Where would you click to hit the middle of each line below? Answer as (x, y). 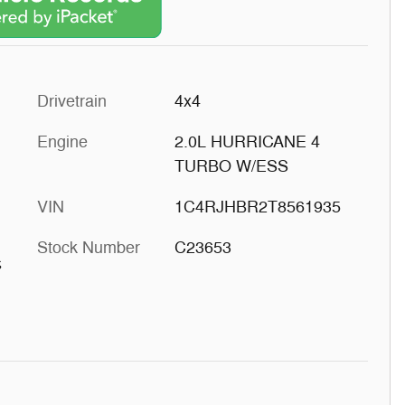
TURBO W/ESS (231, 166)
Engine (62, 141)
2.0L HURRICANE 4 (247, 141)
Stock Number (89, 247)
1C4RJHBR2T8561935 (257, 207)
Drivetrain (72, 101)
